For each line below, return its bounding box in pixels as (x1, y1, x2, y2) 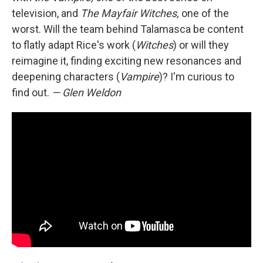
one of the (179, 7, 229, 19)
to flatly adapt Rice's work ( (12, 39, 136, 51)
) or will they (173, 39, 229, 51)
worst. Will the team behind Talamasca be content (12, 23, 244, 35)
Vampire (120, 70, 159, 83)
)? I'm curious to (159, 70, 234, 83)
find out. (12, 86, 52, 99)
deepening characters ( (12, 70, 120, 83)
